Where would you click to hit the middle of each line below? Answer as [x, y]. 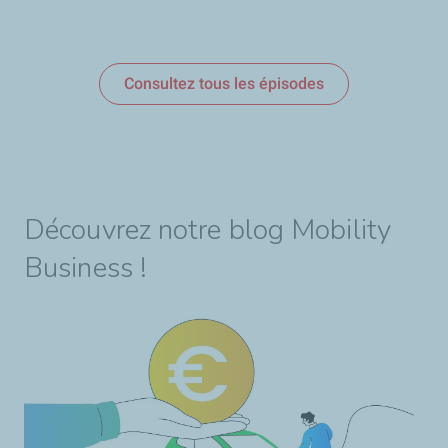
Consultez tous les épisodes [223, 84]
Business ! [85, 268]
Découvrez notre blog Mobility [207, 230]
